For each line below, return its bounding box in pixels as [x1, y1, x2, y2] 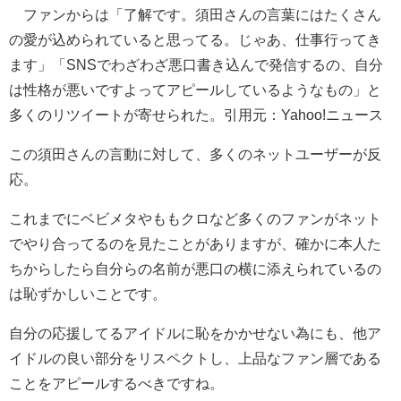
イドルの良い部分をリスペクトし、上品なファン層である [9, 350, 381, 365]
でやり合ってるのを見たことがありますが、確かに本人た [9, 235, 381, 251]
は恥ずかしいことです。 [9, 286, 166, 301]
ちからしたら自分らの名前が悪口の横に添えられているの [9, 260, 381, 276]
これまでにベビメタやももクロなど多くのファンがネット [9, 210, 381, 226]
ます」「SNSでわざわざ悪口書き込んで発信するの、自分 [9, 56, 383, 72]
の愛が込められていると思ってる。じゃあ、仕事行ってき [9, 31, 381, 47]
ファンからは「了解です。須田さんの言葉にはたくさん [9, 6, 381, 21]
